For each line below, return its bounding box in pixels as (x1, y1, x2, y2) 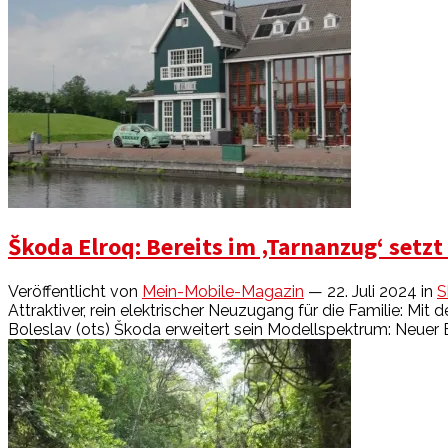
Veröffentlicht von (8, 282, 142, 302)
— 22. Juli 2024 (308, 282, 417, 302)
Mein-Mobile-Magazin (142, 282, 304, 302)
